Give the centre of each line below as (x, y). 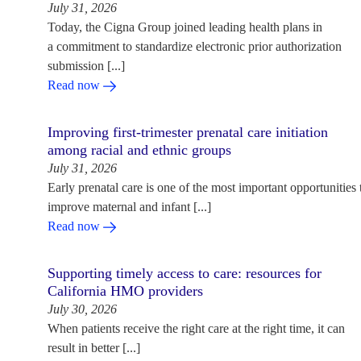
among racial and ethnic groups (139, 150)
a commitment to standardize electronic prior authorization (194, 46)
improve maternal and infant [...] (129, 207)
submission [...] (86, 66)
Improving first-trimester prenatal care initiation (187, 132)
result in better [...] (93, 348)
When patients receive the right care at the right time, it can (196, 328)
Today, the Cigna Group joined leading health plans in (185, 27)
